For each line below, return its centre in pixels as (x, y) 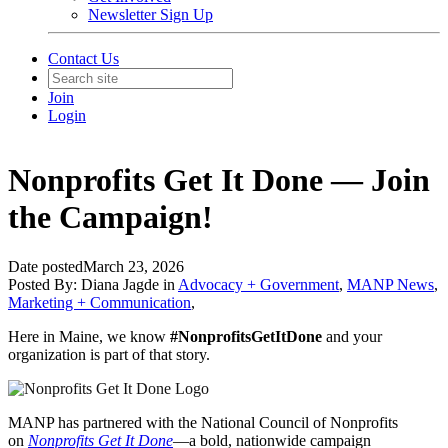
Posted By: (44, 284)
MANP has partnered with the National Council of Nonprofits (203, 422)
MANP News (390, 284)
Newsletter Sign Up (150, 14)
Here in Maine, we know (89, 336)
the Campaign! (110, 217)
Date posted (45, 266)
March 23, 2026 (133, 266)
